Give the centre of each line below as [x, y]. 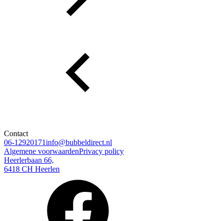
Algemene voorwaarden [41, 151]
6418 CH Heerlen [32, 169]
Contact [16, 133]
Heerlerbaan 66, [29, 160]
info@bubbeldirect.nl [79, 142]
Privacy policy [101, 151]
